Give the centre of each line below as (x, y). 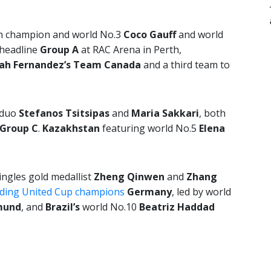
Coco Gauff (150, 35)
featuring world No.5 (149, 129)
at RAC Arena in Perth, (130, 50)
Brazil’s (63, 207)
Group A (59, 50)
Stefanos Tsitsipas (63, 113)
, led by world (201, 192)
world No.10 (109, 207)
